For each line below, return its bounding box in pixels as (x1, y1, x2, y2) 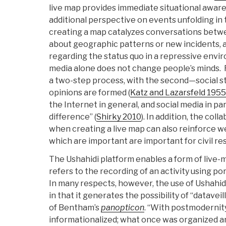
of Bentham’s (49, 203, 101, 213)
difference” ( (49, 112, 96, 122)
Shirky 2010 (96, 112, 141, 122)
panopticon (101, 203, 144, 213)
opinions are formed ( (49, 88, 130, 98)
